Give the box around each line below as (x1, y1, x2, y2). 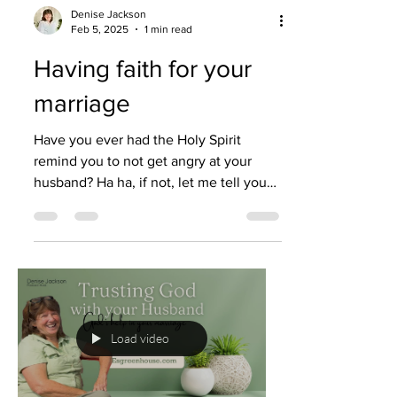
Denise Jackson (71, 8, 146, 20)
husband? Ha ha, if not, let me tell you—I (34, 175, 282, 190)
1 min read (144, 22, 192, 35)
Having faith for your (34, 55, 252, 82)
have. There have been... (34, 196, 187, 211)
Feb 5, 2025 (71, 22, 128, 35)
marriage (34, 90, 130, 117)
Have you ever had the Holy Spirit (34, 132, 241, 147)
